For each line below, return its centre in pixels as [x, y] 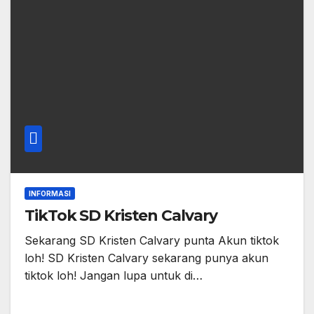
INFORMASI [50, 194]
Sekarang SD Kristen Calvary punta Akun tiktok [152, 241]
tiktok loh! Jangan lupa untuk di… [114, 276]
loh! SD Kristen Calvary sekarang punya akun [146, 258]
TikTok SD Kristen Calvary [121, 216]
